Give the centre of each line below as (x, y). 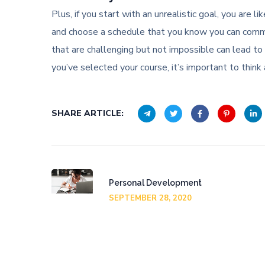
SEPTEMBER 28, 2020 (150, 198)
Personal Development (155, 182)
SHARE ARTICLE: (88, 113)
